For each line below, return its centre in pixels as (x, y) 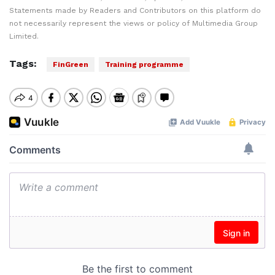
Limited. (24, 37)
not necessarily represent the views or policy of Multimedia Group (134, 24)
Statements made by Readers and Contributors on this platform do (135, 11)
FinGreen (71, 65)
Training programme (144, 65)
